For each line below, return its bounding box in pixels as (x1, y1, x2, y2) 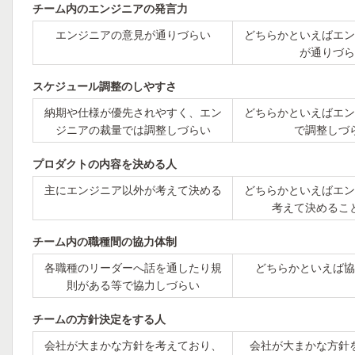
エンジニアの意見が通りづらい (55, 26, 211, 42)
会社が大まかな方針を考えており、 (44, 337, 222, 353)
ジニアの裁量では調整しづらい (55, 121, 211, 137)
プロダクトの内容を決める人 (32, 155, 177, 171)
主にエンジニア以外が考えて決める (44, 181, 222, 197)
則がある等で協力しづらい (66, 277, 200, 292)
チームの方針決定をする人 (32, 311, 166, 326)
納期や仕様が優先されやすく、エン (44, 104, 222, 120)
